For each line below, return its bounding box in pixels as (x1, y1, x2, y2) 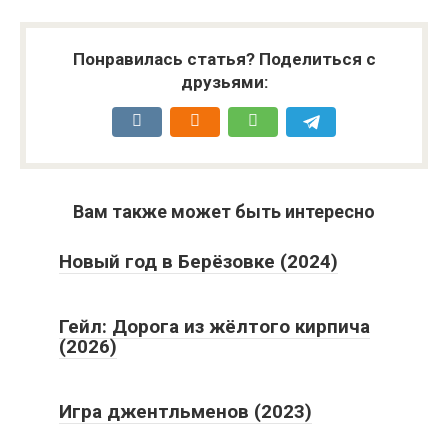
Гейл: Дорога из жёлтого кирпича (59, 314, 370, 338)
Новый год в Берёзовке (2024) (59, 249, 338, 273)
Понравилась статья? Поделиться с (72, 48, 376, 69)
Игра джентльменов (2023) (59, 399, 312, 423)
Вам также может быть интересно (73, 200, 375, 222)
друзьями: (180, 71, 268, 92)
